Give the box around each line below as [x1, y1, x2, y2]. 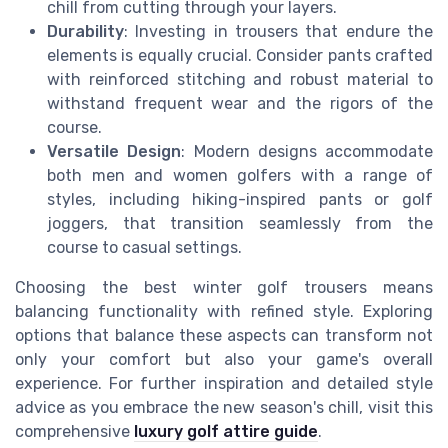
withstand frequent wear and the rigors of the [47, 94, 433, 114]
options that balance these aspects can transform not [15, 326, 433, 346]
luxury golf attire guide [134, 422, 318, 442]
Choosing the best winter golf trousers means [15, 278, 433, 298]
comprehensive [15, 422, 134, 442]
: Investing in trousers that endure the [124, 22, 433, 42]
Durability [47, 22, 124, 42]
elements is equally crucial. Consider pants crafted [47, 46, 433, 66]
